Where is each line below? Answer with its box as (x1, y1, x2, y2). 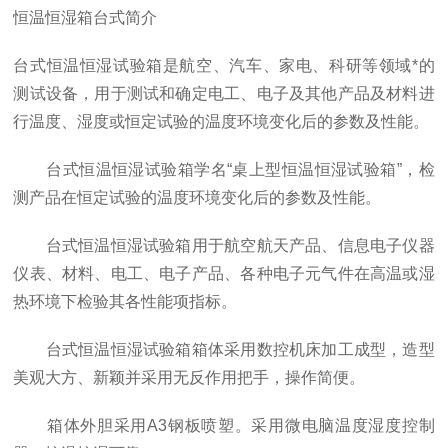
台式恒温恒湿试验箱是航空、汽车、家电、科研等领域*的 (13, 57, 435, 74)
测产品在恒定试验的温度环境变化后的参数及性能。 (13, 189, 382, 206)
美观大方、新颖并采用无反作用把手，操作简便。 (13, 369, 366, 386)
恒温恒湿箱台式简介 (13, 9, 158, 26)
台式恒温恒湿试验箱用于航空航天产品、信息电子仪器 (13, 237, 435, 254)
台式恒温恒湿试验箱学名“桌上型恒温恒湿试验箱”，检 (13, 161, 435, 178)
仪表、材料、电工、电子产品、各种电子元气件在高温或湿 (13, 265, 435, 282)
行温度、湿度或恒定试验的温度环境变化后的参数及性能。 (13, 113, 430, 130)
